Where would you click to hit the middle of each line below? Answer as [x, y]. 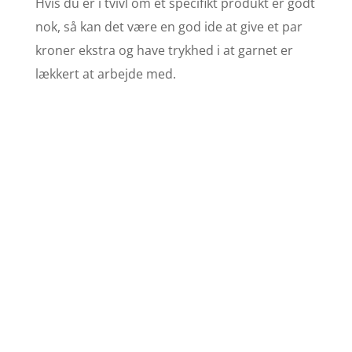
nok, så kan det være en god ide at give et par [169, 26]
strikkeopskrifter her [176, 323]
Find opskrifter [176, 264]
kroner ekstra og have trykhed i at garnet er [164, 50]
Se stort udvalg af [176, 299]
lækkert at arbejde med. [105, 73]
